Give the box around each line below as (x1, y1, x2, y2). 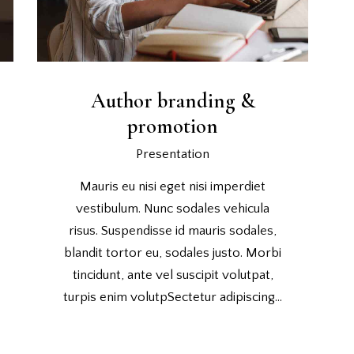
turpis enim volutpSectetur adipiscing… (63, 289, 283, 304)
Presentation (136, 147, 210, 162)
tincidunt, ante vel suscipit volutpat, (72, 267, 273, 282)
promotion (127, 113, 219, 139)
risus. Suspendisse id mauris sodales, (69, 223, 277, 238)
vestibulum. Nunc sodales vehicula (76, 201, 270, 216)
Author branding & (90, 88, 255, 114)
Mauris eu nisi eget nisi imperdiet (80, 179, 266, 194)
